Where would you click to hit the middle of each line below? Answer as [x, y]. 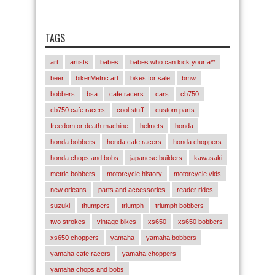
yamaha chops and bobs [87, 269]
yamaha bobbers [171, 237]
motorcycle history [134, 173]
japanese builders [156, 157]
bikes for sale [150, 78]
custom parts [175, 110]
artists [79, 62]
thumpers [96, 205]
